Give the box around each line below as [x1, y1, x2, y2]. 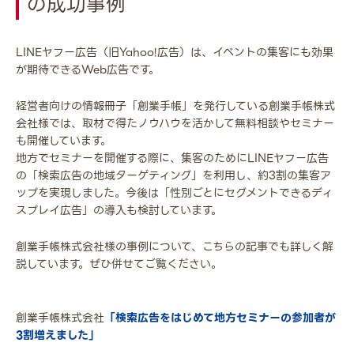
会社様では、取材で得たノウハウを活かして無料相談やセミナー [16, 115, 334, 133]
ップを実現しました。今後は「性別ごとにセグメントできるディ [16, 184, 333, 202]
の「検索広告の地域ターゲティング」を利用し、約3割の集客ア [16, 167, 331, 185]
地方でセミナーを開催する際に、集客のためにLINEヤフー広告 [16, 149, 329, 168]
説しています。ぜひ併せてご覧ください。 [16, 255, 222, 273]
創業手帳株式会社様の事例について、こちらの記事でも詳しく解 [16, 238, 333, 256]
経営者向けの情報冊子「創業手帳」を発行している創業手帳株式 [16, 97, 335, 115]
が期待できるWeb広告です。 [16, 61, 160, 79]
